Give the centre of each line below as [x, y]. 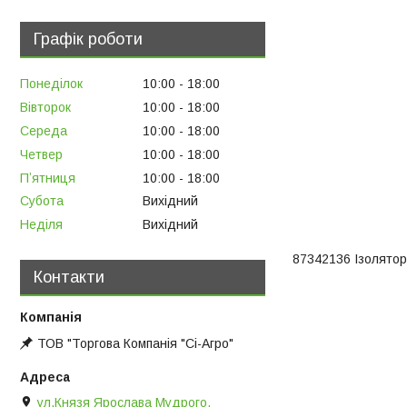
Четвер [41, 154]
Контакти [69, 278]
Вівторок [45, 108]
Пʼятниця [48, 178]
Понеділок [51, 84]
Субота [42, 201]
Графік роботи [88, 39]
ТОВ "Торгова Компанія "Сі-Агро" [135, 344]
